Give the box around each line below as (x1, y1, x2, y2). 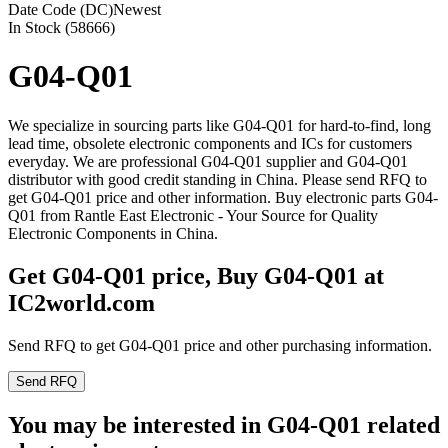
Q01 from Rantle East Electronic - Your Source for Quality (8, 206, 378, 224)
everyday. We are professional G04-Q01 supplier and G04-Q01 (8, 152, 408, 170)
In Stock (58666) (8, 19, 115, 36)
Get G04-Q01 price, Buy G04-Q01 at (8, 262, 384, 289)
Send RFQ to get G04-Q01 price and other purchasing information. (8, 336, 432, 354)
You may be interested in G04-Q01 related (8, 411, 440, 438)
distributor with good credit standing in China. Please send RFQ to (8, 170, 427, 188)
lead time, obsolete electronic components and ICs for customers (8, 134, 412, 152)
